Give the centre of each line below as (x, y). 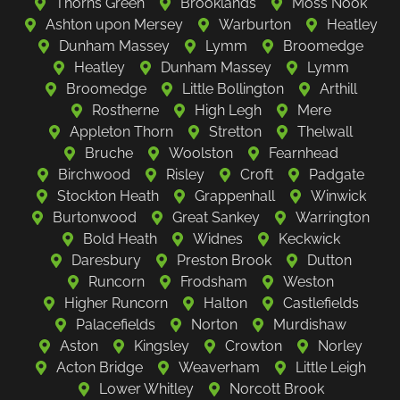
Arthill (338, 88)
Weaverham (219, 367)
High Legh (228, 110)
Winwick (338, 196)
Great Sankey (216, 217)
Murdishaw (310, 324)
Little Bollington (233, 88)
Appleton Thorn (121, 131)
